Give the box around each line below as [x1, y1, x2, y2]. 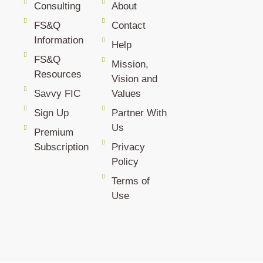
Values [112, 88, 141, 100]
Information [33, 35, 83, 46]
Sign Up [33, 107, 69, 119]
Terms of [112, 176, 150, 187]
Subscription [33, 141, 89, 153]
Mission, [112, 59, 149, 70]
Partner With [112, 107, 167, 119]
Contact [112, 20, 146, 32]
